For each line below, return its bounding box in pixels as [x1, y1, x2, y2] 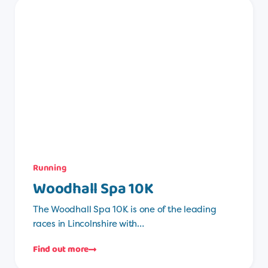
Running [33, 160, 66, 175]
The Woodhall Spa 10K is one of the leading [33, 202, 217, 215]
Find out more [33, 242, 89, 257]
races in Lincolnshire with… [33, 217, 144, 230]
